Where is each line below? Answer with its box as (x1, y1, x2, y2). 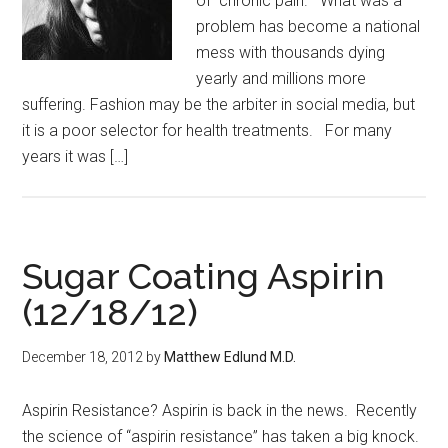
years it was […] (22, 147, 129, 166)
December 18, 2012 (22, 349, 144, 365)
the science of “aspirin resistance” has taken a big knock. (22, 427, 424, 446)
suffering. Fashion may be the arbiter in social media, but (22, 95, 416, 114)
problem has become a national (196, 17, 421, 36)
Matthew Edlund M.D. (164, 349, 297, 365)
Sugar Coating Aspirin (22, 255, 386, 297)
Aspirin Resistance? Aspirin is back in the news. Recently (22, 401, 418, 420)
